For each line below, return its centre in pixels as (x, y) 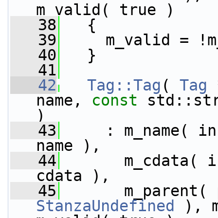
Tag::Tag (124, 85)
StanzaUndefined (105, 206)
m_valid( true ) (105, 10)
